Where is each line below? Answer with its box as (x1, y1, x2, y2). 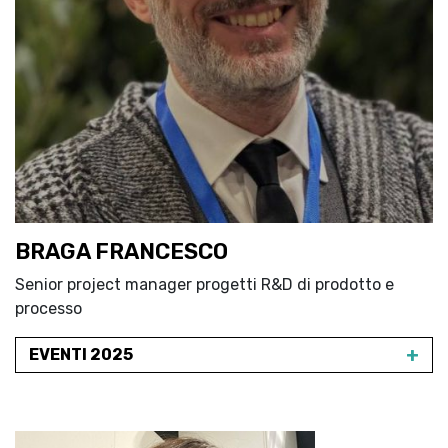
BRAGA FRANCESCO (15, 238, 228, 265)
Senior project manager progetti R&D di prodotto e (15, 275, 394, 294)
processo (15, 299, 82, 318)
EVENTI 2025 (29, 345, 133, 364)
